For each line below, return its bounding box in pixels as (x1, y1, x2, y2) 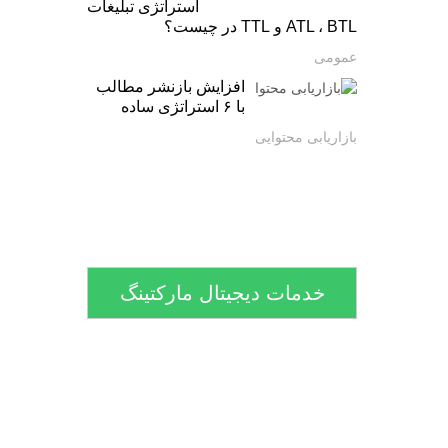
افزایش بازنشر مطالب (96, 78, 245, 95)
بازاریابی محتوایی (255, 129, 357, 145)
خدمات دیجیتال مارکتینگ (119, 282, 325, 304)
